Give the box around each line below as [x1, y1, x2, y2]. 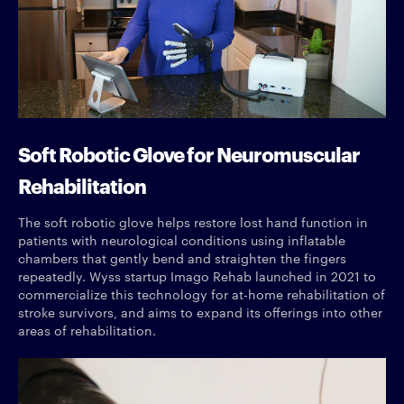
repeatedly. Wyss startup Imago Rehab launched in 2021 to [18, 266, 376, 285]
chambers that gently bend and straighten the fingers [18, 248, 346, 267]
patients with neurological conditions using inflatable [18, 230, 345, 249]
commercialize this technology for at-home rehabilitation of [18, 284, 385, 303]
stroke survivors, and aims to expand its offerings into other [18, 302, 382, 321]
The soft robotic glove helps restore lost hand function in [18, 212, 368, 231]
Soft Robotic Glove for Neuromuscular [18, 138, 360, 167]
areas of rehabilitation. [18, 320, 156, 339]
